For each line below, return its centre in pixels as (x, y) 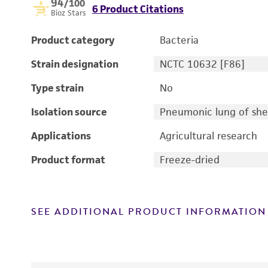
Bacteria (179, 40)
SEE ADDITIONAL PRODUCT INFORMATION (149, 212)
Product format (68, 160)
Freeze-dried (189, 160)
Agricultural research (208, 136)
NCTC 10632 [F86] (202, 64)
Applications (61, 136)
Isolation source (69, 112)
